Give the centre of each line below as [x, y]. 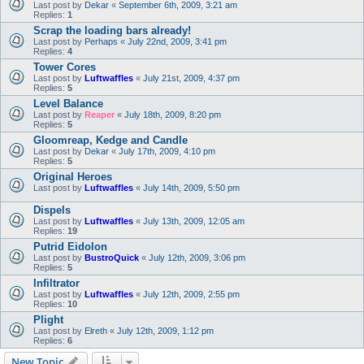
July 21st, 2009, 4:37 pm [191, 78]
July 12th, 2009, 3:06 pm [197, 257]
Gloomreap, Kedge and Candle [110, 140]
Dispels [52, 210]
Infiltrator [56, 283]
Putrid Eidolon [70, 246]
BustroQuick [112, 257]
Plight [48, 319]
